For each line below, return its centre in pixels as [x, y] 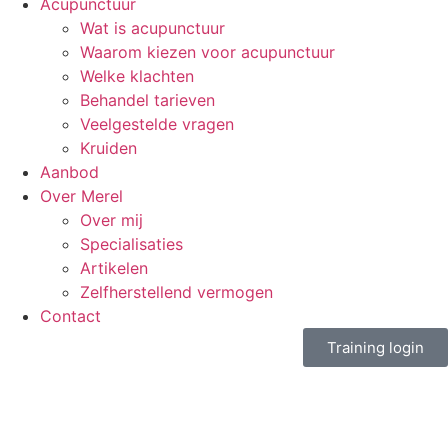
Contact [70, 315]
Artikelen [114, 267]
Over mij [111, 219]
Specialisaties [131, 243]
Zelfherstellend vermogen [176, 291]
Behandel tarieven [147, 99]
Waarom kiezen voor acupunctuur [207, 51]
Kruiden [108, 147]
